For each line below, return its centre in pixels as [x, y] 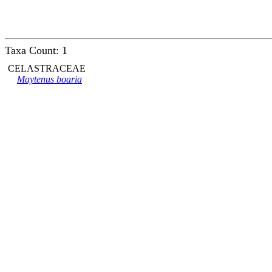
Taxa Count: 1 [36, 50]
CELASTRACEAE [47, 68]
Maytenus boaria [49, 79]
